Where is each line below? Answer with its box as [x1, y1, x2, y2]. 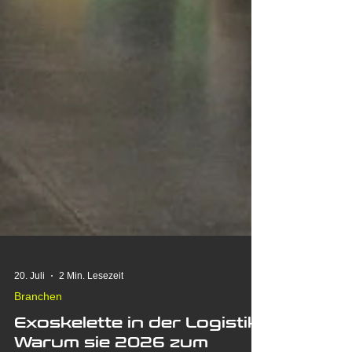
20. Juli [14, 302, 45, 313]
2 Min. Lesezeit [59, 302, 123, 313]
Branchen [14, 321, 62, 334]
